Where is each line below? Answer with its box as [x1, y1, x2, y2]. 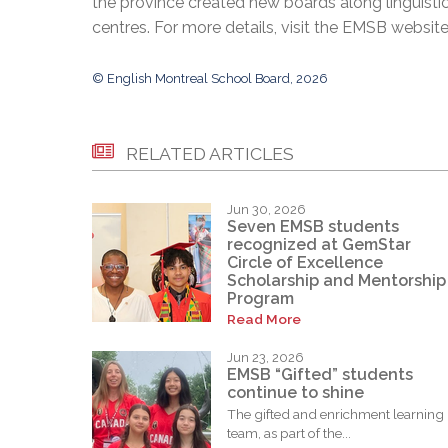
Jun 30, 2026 [227, 201, 306, 217]
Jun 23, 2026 [227, 349, 304, 365]
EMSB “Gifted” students [227, 365, 413, 385]
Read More [227, 310, 301, 327]
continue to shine [227, 383, 364, 403]
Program [227, 289, 294, 309]
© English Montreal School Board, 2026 [92, 70, 328, 86]
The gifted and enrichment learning [227, 406, 444, 423]
